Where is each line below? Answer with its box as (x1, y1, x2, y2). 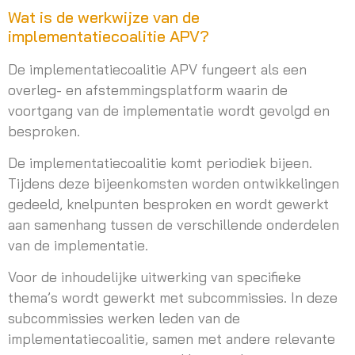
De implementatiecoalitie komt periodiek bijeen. (8, 153, 312, 171)
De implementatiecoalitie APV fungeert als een (8, 59, 307, 78)
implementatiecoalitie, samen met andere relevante (8, 330, 335, 348)
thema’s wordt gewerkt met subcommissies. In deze (8, 288, 338, 307)
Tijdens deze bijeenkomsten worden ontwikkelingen (8, 174, 339, 192)
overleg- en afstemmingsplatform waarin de (8, 80, 288, 98)
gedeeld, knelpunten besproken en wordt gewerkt (8, 194, 329, 212)
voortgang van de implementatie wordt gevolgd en (8, 101, 330, 119)
